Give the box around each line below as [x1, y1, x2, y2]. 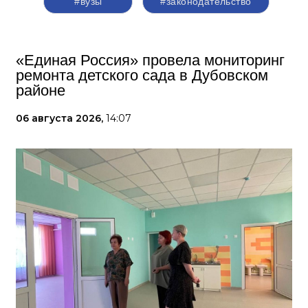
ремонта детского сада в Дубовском [16, 67, 268, 84]
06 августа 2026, [16, 112, 106, 124]
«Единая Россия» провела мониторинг [16, 52, 285, 69]
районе [16, 82, 65, 99]
